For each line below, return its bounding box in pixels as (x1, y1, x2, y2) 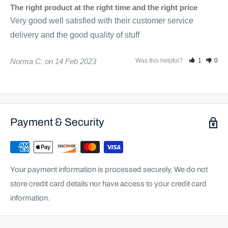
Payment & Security (10, 117, 104, 128)
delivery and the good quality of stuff (10, 31, 139, 40)
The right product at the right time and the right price (10, 3, 197, 12)
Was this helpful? (135, 57, 185, 65)
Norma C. (10, 57, 43, 66)
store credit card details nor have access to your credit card (10, 180, 207, 188)
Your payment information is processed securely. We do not (10, 165, 208, 174)
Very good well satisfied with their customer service (10, 16, 193, 25)
